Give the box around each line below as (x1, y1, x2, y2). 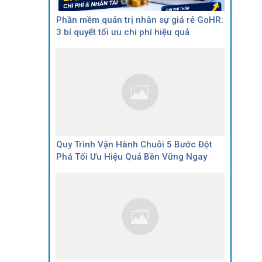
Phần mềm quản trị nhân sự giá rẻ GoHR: (56, 14, 223, 25)
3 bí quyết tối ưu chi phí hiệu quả (56, 26, 189, 37)
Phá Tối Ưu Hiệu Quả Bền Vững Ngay (56, 151, 207, 162)
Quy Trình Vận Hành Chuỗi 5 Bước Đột (56, 139, 212, 150)
